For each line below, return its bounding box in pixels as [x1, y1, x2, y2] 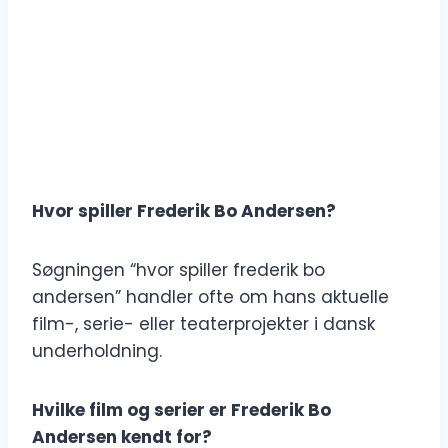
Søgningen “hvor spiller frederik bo [32, 258, 325, 283]
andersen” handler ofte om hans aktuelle [32, 285, 389, 310]
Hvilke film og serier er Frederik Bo [32, 398, 331, 423]
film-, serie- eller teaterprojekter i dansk [32, 312, 375, 337]
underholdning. [32, 339, 162, 364]
